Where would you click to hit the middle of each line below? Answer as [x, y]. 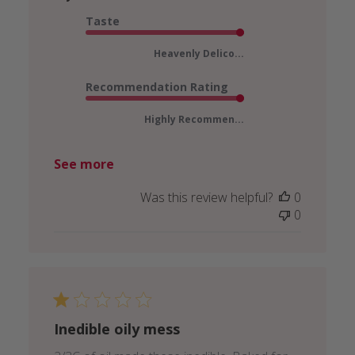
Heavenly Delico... [198, 54]
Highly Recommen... [194, 120]
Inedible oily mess [116, 329]
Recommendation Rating [157, 87]
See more [84, 164]
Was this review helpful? [207, 198]
